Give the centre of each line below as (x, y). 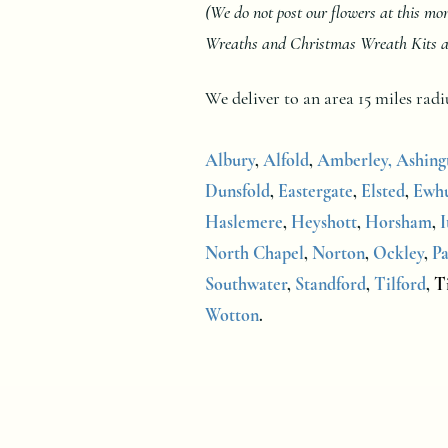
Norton (338, 252)
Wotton (232, 314)
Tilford (400, 283)
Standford (330, 283)
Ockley (398, 252)
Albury (230, 159)
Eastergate (315, 190)
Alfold (286, 159)
